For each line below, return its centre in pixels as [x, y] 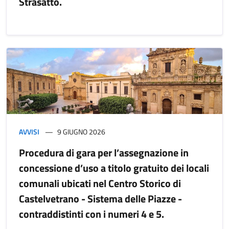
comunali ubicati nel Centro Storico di [100, 183]
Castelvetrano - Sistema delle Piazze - [100, 198]
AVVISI [29, 131]
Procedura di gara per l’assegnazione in [104, 152]
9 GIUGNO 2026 [81, 131]
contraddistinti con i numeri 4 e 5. [91, 214]
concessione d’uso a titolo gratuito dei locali [114, 168]
